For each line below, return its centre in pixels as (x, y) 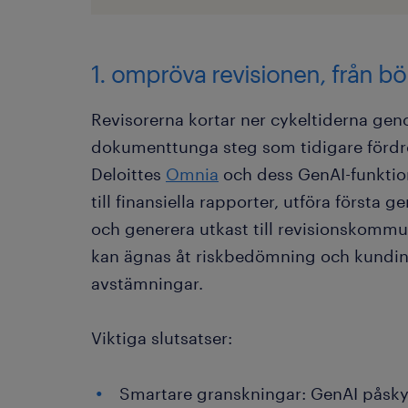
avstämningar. (147, 283)
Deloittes (128, 174)
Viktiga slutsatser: (162, 338)
